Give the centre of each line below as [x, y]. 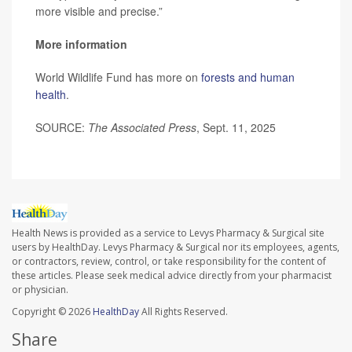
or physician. [40, 290]
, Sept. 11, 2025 [236, 127]
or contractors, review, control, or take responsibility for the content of [169, 262]
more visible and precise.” [99, 11]
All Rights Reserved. [183, 312]
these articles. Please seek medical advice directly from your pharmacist [172, 276]
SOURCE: [62, 127]
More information [81, 44]
